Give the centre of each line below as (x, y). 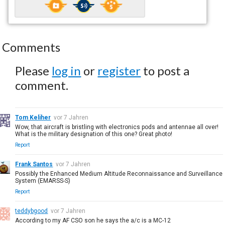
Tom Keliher (33, 117)
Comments (31, 47)
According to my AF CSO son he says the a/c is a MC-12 (93, 220)
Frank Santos (34, 164)
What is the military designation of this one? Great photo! (94, 134)
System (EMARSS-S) (43, 181)
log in (67, 70)
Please (34, 70)
